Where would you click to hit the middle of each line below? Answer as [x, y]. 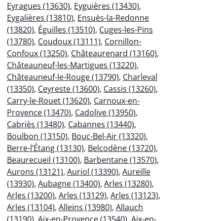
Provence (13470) [39, 112]
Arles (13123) [134, 195]
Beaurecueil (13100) [43, 160]
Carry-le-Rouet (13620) [48, 100]
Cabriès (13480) [36, 124]
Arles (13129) [83, 195]
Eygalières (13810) [40, 18]
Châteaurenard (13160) [114, 53]
